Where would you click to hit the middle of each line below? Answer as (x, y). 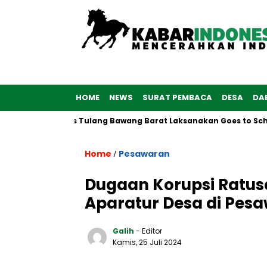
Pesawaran (144, 154)
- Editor (149, 231)
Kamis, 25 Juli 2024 (147, 242)
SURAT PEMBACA (177, 97)
